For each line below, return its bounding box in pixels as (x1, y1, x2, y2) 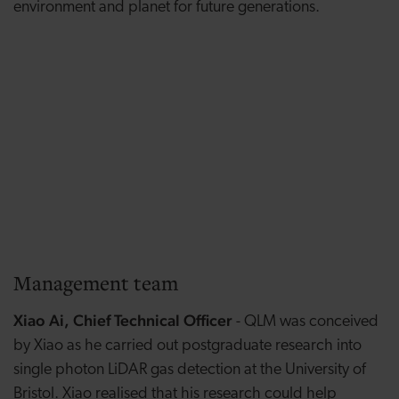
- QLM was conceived (236, 313, 379, 331)
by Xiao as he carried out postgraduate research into (13, 338, 362, 355)
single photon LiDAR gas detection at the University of (13, 362, 366, 379)
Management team (13, 269, 178, 297)
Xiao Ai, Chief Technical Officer (13, 311, 236, 330)
